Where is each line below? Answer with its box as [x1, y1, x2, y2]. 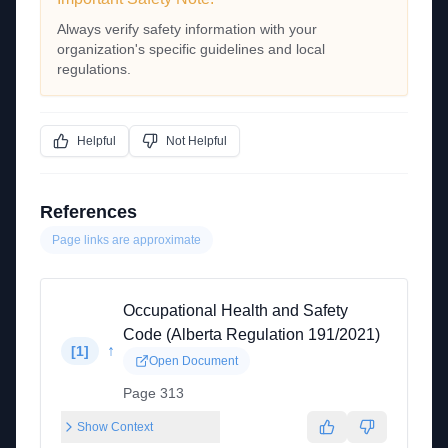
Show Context [77, 420, 153, 434]
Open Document [149, 354, 238, 368]
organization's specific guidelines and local [57, 41, 325, 57]
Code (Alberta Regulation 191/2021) [123, 326, 380, 343]
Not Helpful [166, 134, 227, 148]
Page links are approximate [52, 233, 201, 247]
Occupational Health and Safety [123, 302, 348, 319]
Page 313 [123, 385, 184, 401]
